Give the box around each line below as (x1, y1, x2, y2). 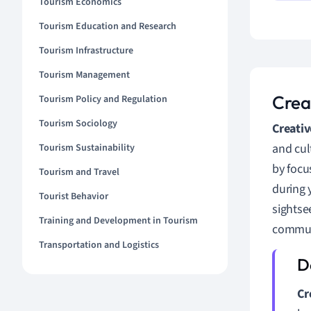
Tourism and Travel (39, 165, 119, 179)
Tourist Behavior (39, 190, 108, 203)
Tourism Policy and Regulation (39, 92, 167, 106)
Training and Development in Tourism (39, 214, 198, 228)
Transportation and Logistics (39, 238, 159, 252)
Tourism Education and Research (39, 19, 176, 33)
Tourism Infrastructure (39, 44, 133, 58)
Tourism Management (39, 68, 130, 82)
